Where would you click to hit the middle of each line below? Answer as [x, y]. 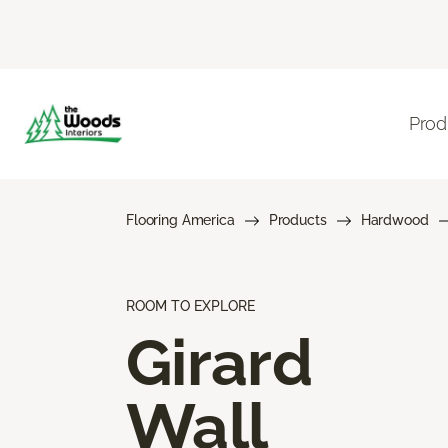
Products [297, 219]
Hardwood [394, 219]
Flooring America [180, 219]
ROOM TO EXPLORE [190, 305]
